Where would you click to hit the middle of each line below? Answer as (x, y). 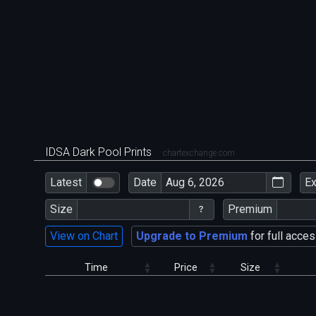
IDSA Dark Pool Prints (100, 152)
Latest (66, 182)
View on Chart (84, 236)
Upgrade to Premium (192, 236)
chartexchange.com (199, 153)
